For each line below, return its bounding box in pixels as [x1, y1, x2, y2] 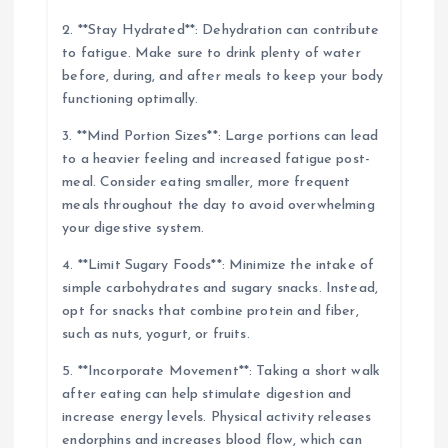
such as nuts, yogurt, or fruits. [62, 326, 250, 342]
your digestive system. [62, 220, 205, 236]
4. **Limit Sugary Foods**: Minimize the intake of [62, 257, 375, 273]
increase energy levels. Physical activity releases [62, 410, 372, 426]
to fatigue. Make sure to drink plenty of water [62, 45, 361, 61]
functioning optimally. [62, 91, 199, 107]
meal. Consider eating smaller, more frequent [62, 174, 351, 190]
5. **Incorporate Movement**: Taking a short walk [62, 364, 380, 380]
